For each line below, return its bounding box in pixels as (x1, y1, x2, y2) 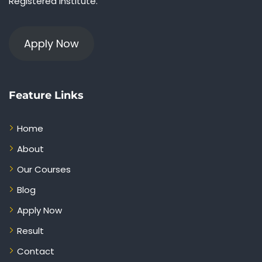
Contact (17, 245, 54, 258)
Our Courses (17, 163, 71, 176)
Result (17, 225, 44, 237)
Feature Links (9, 89, 84, 102)
